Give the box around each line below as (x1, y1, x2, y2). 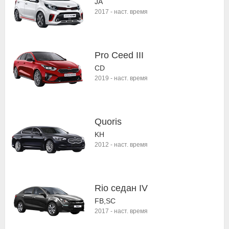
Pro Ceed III (95, 50, 144, 60)
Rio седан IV (95, 183, 148, 193)
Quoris (95, 117, 122, 127)
